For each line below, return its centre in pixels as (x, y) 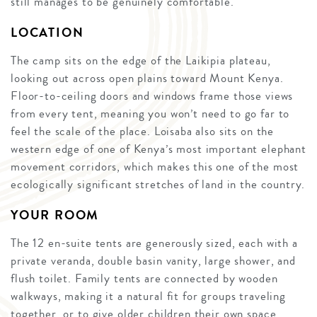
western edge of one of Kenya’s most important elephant (158, 149)
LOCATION (47, 33)
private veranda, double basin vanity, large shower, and (153, 261)
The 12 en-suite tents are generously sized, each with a (154, 243)
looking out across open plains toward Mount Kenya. (147, 79)
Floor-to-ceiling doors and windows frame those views (152, 96)
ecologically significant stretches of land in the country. (158, 185)
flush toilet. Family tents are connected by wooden (144, 279)
